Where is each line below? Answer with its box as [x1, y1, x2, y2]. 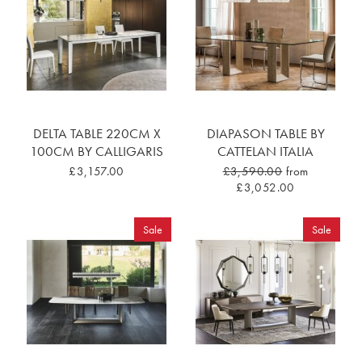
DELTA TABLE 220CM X [32, 124, 161, 143]
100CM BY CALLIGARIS [30, 142, 163, 161]
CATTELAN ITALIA [217, 142, 314, 161]
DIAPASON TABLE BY [206, 124, 325, 143]
